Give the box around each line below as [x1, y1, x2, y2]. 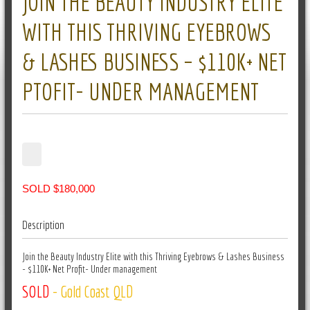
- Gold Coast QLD [52, 282, 134, 301]
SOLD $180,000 [21, 183, 95, 194]
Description [21, 218, 64, 231]
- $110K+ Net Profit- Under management [21, 262, 157, 275]
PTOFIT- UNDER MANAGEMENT [21, 77, 259, 105]
